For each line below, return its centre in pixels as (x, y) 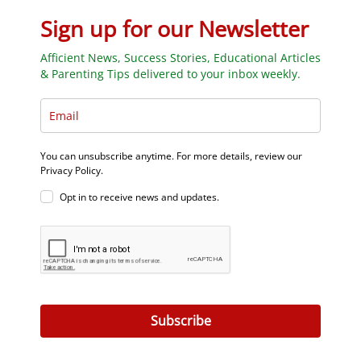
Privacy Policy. (72, 170)
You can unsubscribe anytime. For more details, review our (171, 156)
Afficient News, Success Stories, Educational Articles (180, 57)
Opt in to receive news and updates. (139, 197)
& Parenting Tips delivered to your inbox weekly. (170, 73)
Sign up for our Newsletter (174, 28)
